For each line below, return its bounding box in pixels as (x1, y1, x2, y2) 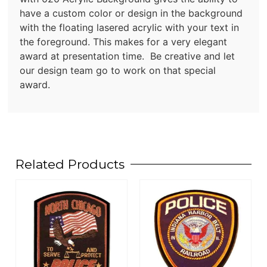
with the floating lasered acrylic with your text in (20, 21, 240, 34)
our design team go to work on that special (20, 64, 216, 77)
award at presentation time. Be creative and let (20, 50, 235, 63)
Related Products (15, 156, 125, 172)
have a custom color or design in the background (20, 7, 243, 20)
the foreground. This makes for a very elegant (20, 36, 228, 48)
